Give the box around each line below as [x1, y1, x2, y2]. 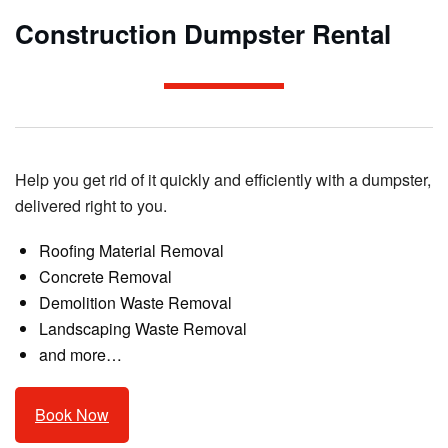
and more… [39, 342, 122, 366]
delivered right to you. [15, 193, 167, 217]
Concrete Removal [39, 264, 172, 288]
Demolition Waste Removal [39, 290, 232, 314]
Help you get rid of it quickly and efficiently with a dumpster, [15, 167, 431, 191]
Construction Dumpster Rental [15, 14, 391, 52]
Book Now [35, 403, 109, 427]
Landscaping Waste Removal [39, 316, 247, 340]
